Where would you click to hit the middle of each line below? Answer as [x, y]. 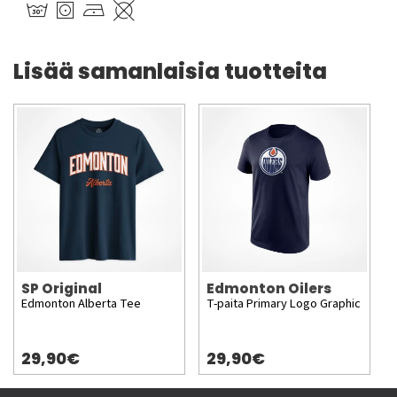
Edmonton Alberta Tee [81, 304]
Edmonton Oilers [269, 289]
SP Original [62, 289]
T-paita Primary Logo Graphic [284, 304]
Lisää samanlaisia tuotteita [170, 72]
